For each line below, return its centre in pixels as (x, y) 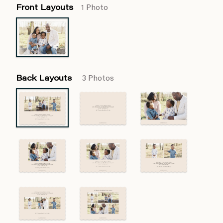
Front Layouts (45, 8)
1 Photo (95, 8)
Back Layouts (45, 78)
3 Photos (98, 78)
